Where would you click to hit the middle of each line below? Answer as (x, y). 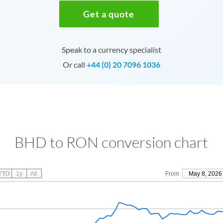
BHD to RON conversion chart (111, 142)
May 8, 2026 (205, 174)
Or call (74, 64)
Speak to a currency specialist (111, 50)
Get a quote (109, 14)
